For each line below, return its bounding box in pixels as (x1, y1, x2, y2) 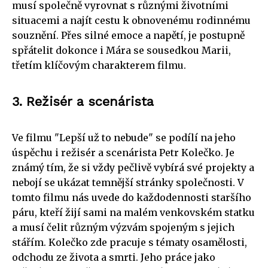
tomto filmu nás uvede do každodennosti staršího (12, 191, 251, 203)
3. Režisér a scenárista (12, 93, 154, 109)
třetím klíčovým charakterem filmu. (12, 59, 186, 71)
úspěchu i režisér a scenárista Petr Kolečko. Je (12, 146, 234, 159)
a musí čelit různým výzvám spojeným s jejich (12, 221, 234, 233)
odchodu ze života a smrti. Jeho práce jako (12, 251, 215, 263)
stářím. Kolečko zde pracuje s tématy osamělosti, (12, 236, 247, 248)
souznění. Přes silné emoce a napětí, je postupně (12, 29, 245, 41)
